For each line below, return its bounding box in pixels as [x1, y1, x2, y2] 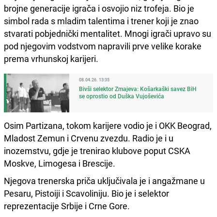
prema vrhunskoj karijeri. [4, 52, 98, 64]
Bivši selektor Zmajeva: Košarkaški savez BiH [79, 84, 197, 93]
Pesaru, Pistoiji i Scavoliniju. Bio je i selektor [4, 187, 169, 199]
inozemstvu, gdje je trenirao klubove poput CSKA [4, 144, 190, 156]
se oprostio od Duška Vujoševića [79, 92, 164, 100]
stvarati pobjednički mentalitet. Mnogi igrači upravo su [4, 27, 211, 39]
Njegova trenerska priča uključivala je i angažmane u [4, 174, 205, 186]
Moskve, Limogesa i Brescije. [4, 157, 115, 169]
